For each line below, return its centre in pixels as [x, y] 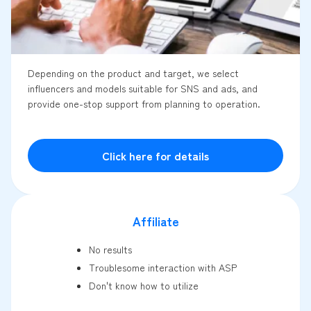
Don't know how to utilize [143, 285]
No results [110, 249]
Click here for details [155, 155]
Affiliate [155, 220]
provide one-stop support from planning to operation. [144, 103]
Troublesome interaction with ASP [162, 267]
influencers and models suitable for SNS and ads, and [143, 88]
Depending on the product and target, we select [133, 73]
